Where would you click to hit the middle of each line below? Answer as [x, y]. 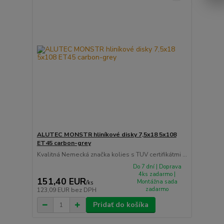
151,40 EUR [61, 182]
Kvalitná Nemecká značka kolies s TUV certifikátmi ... [112, 154]
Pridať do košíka [120, 205]
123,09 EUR [54, 190]
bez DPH [83, 190]
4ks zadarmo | [157, 174]
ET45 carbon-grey [64, 143]
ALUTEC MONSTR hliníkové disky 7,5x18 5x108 [106, 134]
